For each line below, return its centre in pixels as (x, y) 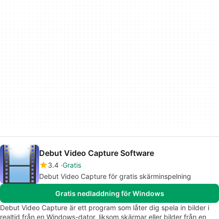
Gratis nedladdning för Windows (109, 194)
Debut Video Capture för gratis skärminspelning (115, 176)
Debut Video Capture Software (97, 153)
